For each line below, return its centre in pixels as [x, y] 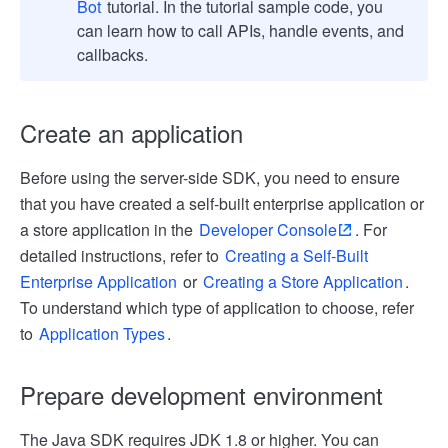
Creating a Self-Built [296, 255]
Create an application [131, 132]
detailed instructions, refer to [121, 255]
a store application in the [108, 229]
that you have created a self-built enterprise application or [222, 203]
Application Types [102, 333]
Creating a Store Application [303, 281]
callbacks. [112, 54]
